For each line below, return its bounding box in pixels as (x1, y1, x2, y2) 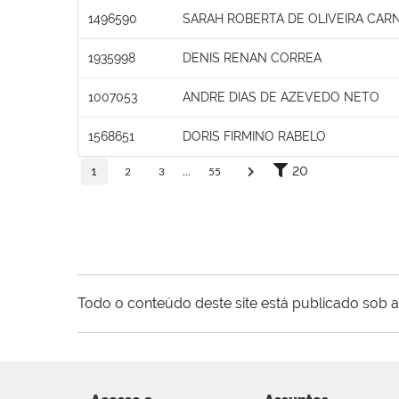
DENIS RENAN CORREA (183, 50, 322, 65)
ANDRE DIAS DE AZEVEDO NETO (183, 89, 379, 104)
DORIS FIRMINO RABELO (183, 128, 326, 143)
